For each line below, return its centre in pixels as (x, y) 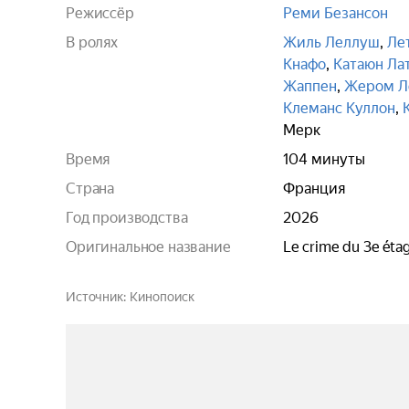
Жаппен (310, 86)
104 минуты (324, 159)
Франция (314, 189)
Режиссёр (100, 13)
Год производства (127, 218)
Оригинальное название (148, 247)
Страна (90, 189)
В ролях (92, 42)
